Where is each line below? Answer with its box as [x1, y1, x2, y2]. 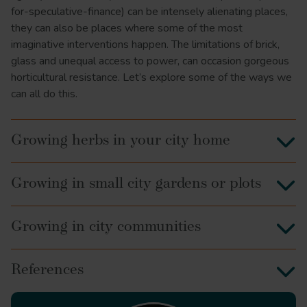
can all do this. [11, 86, 77, 102]
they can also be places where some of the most [11, 21, 243, 36]
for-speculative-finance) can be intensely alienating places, [11, 4, 288, 20]
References [11, 262, 84, 279]
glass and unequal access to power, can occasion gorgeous [11, 53, 289, 69]
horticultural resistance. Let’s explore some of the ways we [11, 70, 292, 86]
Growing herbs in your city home [11, 133, 230, 149]
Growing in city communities [11, 219, 201, 236]
